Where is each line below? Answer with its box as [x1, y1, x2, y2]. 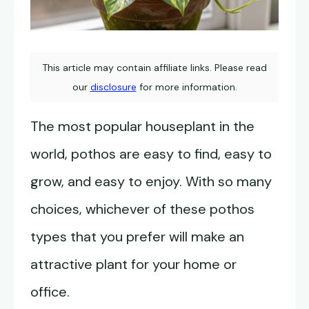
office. [30, 283, 70, 301]
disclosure [90, 81, 137, 94]
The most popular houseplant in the [30, 117, 255, 136]
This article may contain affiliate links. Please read [42, 61, 267, 74]
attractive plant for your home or [30, 255, 237, 274]
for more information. [136, 81, 237, 94]
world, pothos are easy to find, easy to [30, 145, 272, 163]
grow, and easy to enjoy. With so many [30, 172, 272, 191]
